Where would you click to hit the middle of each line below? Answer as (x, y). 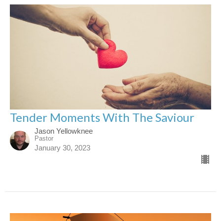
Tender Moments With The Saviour (102, 117)
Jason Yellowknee (64, 131)
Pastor (44, 139)
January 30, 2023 (62, 148)
